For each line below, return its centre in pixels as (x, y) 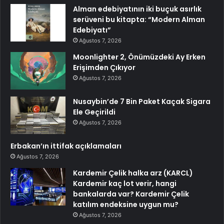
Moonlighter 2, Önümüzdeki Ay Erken (139, 57)
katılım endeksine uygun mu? (126, 205)
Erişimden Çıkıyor (104, 68)
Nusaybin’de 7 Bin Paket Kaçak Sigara (142, 102)
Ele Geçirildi (94, 112)
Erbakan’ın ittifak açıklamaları (66, 146)
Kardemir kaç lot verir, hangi (125, 184)
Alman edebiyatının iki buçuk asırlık (137, 9)
